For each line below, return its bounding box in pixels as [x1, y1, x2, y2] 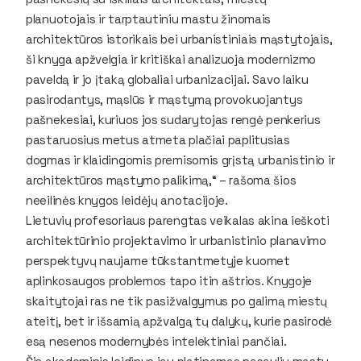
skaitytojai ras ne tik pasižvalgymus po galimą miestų [26, 293, 328, 309]
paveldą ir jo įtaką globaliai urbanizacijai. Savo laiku [26, 71, 309, 87]
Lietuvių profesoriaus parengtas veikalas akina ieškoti [26, 212, 330, 228]
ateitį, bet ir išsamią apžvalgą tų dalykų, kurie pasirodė [26, 313, 332, 329]
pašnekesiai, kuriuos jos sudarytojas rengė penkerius [26, 111, 321, 127]
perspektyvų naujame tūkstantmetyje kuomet [26, 252, 290, 268]
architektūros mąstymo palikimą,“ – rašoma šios [26, 172, 297, 188]
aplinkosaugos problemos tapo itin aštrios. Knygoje [26, 272, 312, 288]
